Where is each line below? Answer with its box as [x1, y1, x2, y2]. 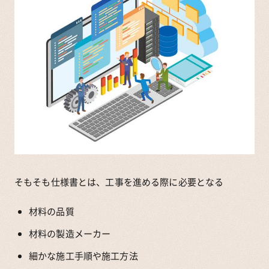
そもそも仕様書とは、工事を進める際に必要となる [14, 175, 224, 189]
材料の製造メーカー [29, 226, 111, 240]
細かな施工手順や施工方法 [29, 249, 138, 262]
